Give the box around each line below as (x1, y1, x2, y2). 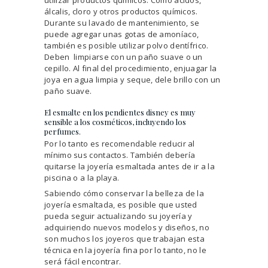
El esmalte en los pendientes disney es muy (44, 106, 196, 117)
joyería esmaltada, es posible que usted (44, 199, 197, 210)
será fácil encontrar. (44, 255, 121, 267)
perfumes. (44, 126, 81, 136)
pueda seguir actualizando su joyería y (44, 210, 193, 221)
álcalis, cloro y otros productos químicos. (44, 5, 198, 17)
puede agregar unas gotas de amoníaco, (44, 28, 199, 39)
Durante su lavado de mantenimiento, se (44, 17, 200, 28)
